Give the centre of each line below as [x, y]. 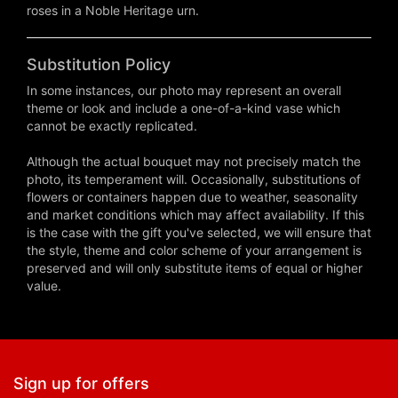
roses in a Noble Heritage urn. [113, 11]
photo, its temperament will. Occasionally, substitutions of [194, 179]
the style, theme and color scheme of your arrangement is [194, 251]
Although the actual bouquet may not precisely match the [194, 162]
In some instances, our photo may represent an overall [184, 91]
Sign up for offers [81, 384]
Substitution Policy [99, 65]
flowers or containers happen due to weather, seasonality [192, 197]
